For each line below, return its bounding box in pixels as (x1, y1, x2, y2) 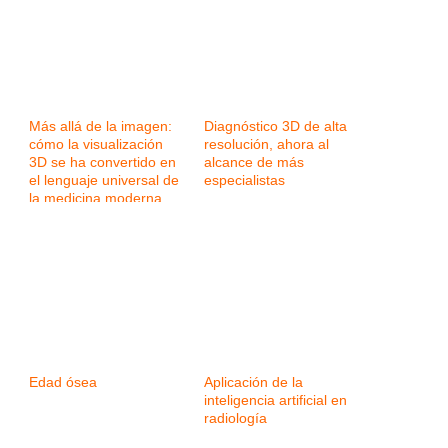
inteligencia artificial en (204, 392, 347, 409)
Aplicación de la (204, 374, 303, 391)
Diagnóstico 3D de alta (204, 118, 347, 135)
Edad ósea (29, 374, 97, 391)
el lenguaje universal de (29, 172, 179, 189)
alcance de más (204, 154, 304, 171)
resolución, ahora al (204, 136, 329, 153)
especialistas (204, 172, 285, 189)
